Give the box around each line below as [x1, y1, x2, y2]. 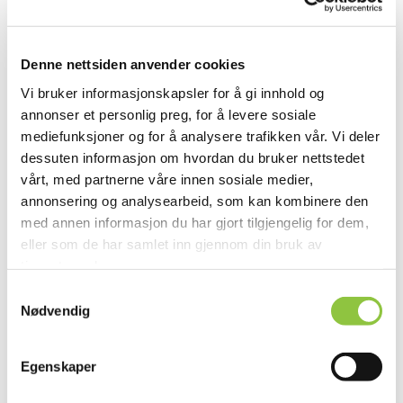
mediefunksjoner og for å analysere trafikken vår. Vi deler [21, 128, 380, 144]
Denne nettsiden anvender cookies [21, 56, 245, 72]
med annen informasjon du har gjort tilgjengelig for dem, [21, 214, 369, 230]
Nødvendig [21, 302, 90, 318]
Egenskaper [21, 358, 96, 374]
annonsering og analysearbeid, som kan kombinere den [21, 193, 369, 209]
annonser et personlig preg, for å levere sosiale [21, 106, 316, 122]
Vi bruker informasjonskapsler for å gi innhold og [21, 85, 325, 101]
